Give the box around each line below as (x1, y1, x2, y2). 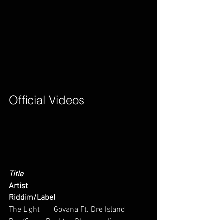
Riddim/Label (9, 193, 55, 203)
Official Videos (9, 93, 112, 107)
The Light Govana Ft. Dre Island (9, 205, 139, 215)
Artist (9, 181, 27, 191)
